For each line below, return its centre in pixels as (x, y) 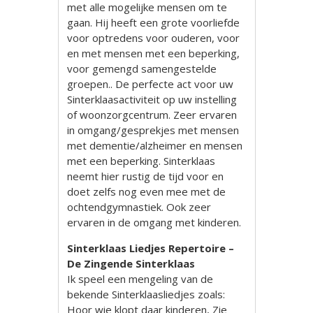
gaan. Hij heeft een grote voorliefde (154, 22)
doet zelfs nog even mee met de (147, 191)
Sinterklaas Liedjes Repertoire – (151, 248)
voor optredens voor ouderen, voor (154, 37)
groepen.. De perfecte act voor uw (151, 83)
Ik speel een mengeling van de (140, 278)
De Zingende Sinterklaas (131, 263)
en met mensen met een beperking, (154, 53)
